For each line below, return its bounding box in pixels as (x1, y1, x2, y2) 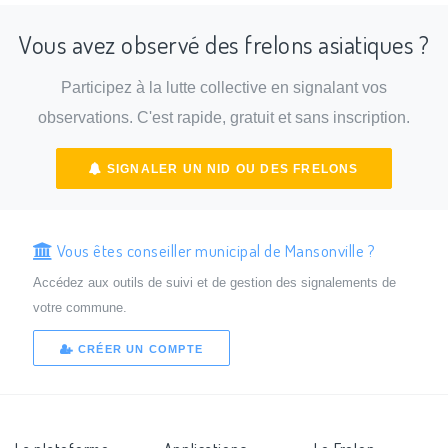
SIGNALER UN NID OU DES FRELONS (102, 161, 359, 176)
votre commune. (32, 299, 127, 315)
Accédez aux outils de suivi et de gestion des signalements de (32, 274, 396, 290)
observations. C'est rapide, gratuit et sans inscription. (38, 109, 410, 127)
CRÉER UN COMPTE (73, 343, 203, 356)
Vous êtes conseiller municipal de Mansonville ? (53, 238, 376, 261)
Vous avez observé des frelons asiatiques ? (19, 28, 429, 60)
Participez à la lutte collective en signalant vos (61, 79, 387, 97)
